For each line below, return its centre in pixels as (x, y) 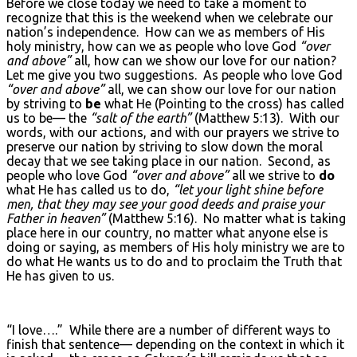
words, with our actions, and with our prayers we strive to (173, 132)
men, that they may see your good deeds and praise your (165, 204)
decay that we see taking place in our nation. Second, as (169, 161)
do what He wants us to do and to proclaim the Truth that (174, 261)
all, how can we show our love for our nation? (205, 60)
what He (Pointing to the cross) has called (224, 103)
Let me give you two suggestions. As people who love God (175, 75)
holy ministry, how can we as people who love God (153, 46)
